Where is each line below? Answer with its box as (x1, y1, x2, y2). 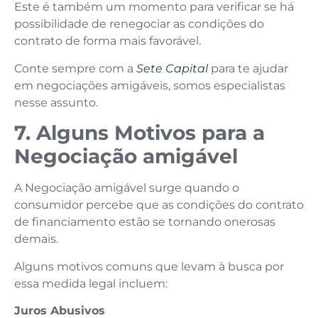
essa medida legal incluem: (14, 276, 168, 290)
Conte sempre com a (14, 61, 136, 75)
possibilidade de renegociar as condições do (14, 17, 264, 31)
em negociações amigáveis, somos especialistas (14, 78, 285, 92)
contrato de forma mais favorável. (14, 34, 201, 48)
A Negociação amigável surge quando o (14, 181, 239, 195)
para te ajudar (208, 61, 288, 75)
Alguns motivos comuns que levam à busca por (14, 259, 284, 273)
